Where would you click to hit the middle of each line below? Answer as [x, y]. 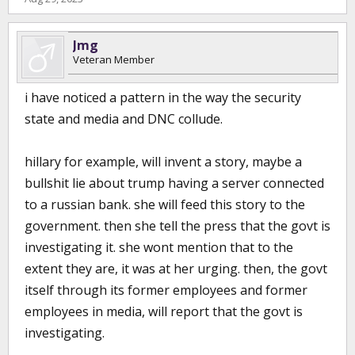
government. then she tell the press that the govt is [177, 226]
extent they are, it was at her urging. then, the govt [176, 269]
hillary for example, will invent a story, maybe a [163, 162]
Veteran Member [114, 59]
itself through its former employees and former [166, 290]
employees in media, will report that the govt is [164, 311]
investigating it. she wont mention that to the [159, 247]
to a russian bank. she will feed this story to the [165, 204]
